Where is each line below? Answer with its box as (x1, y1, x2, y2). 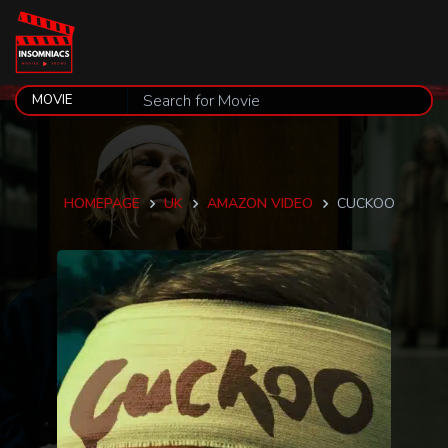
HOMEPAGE (63, 194, 140, 213)
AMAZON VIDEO (206, 194, 313, 213)
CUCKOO (336, 194, 395, 213)
